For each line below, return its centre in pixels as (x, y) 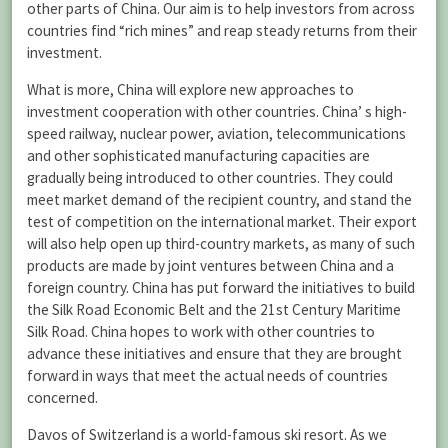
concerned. (62, 398)
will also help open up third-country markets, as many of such (221, 244)
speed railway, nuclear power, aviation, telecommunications (216, 134)
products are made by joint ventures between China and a (210, 266)
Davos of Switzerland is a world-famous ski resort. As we (207, 435)
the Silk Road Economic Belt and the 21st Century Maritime (214, 310)
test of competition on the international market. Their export (222, 222)
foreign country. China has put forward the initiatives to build (221, 288)
